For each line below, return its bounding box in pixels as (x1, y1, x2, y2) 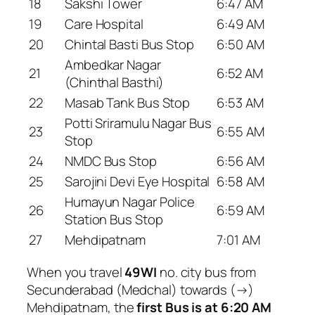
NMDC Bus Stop (65, 151, 157, 170)
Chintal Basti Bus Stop (65, 34, 194, 53)
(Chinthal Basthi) (65, 72, 165, 91)
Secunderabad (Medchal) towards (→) (27, 281, 254, 300)
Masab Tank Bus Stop (65, 93, 191, 112)
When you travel (27, 263, 125, 282)
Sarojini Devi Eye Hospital (65, 172, 210, 191)
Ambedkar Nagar (65, 55, 161, 74)
